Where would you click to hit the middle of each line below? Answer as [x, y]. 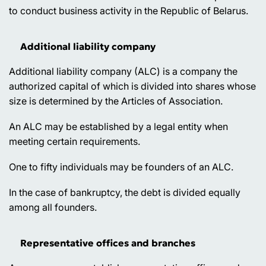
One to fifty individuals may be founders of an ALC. [121, 167]
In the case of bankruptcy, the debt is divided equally [125, 192]
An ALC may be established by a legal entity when [118, 126]
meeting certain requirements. [75, 141]
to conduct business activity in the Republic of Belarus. [129, 10]
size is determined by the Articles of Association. [116, 101]
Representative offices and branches [108, 243]
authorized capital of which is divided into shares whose [132, 86]
